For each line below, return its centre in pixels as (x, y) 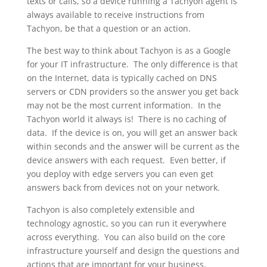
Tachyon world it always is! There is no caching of (126, 119)
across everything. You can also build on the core (126, 237)
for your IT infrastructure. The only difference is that (132, 64)
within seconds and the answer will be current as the (133, 146)
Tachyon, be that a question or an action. (108, 28)
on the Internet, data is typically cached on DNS (122, 78)
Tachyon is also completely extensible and (111, 209)
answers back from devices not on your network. (123, 187)
